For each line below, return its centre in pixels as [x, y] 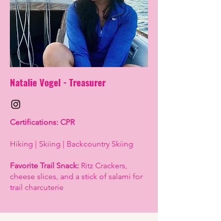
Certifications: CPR [42, 122]
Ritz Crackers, [103, 166]
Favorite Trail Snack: [44, 166]
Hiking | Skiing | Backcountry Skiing [73, 144]
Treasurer [87, 82]
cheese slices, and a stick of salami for [76, 177]
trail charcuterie [37, 187]
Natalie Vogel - [39, 82]
